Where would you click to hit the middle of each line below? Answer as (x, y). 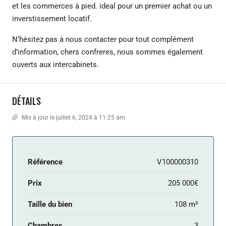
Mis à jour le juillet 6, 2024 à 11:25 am (73, 117)
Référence (45, 162)
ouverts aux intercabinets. (55, 64)
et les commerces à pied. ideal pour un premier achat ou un (112, 6)
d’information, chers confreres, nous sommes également (107, 52)
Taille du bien (50, 204)
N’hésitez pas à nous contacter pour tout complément (103, 39)
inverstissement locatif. (52, 18)
